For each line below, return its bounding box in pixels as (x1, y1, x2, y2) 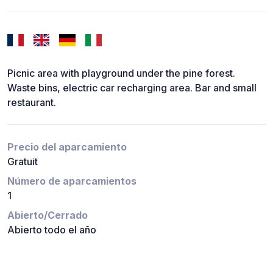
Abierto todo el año (7, 224, 96, 236)
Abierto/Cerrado (7, 209, 88, 222)
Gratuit (7, 155, 38, 168)
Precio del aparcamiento (7, 141, 127, 154)
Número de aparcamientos (7, 175, 136, 188)
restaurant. (7, 96, 56, 109)
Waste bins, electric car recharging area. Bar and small (7, 82, 257, 94)
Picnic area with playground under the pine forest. (7, 67, 235, 80)
